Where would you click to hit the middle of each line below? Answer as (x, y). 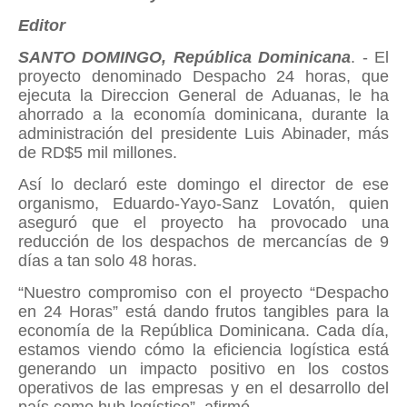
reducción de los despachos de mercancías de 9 (203, 242)
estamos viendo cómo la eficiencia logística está (203, 350)
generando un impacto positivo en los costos (203, 369)
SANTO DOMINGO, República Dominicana (185, 57)
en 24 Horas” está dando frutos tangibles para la (203, 312)
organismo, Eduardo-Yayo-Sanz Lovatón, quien (203, 203)
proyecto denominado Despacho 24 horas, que (203, 76)
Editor (42, 25)
